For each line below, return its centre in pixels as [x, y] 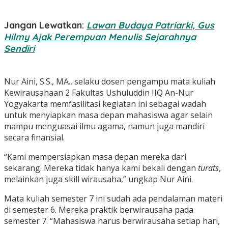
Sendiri [19, 48]
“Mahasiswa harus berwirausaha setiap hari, [135, 221]
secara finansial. [35, 137]
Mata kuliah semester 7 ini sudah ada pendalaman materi [113, 198]
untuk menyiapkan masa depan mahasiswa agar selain [108, 115]
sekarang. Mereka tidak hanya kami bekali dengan [101, 168]
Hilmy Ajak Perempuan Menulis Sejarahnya [100, 37]
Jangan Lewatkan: [45, 25]
